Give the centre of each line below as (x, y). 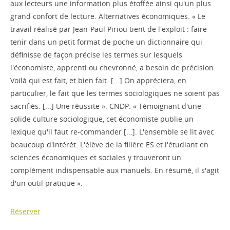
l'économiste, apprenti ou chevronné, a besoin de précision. (113, 68)
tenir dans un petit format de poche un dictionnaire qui (106, 42)
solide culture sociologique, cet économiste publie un (102, 119)
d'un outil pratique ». (46, 183)
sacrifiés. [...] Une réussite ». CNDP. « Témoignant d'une (106, 106)
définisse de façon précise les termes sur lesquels (96, 55)
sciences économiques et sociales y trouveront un (95, 157)
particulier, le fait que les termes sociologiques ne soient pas (115, 93)
